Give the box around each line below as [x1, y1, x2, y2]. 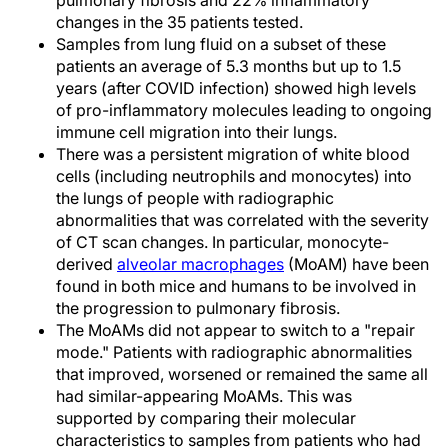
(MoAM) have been [284, 254, 429, 275]
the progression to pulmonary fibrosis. [56, 298, 340, 319]
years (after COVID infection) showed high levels [56, 78, 416, 99]
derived [56, 254, 117, 275]
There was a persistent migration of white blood [56, 144, 410, 165]
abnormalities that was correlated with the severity [56, 210, 429, 231]
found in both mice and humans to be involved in [56, 276, 416, 297]
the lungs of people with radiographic [56, 188, 334, 209]
